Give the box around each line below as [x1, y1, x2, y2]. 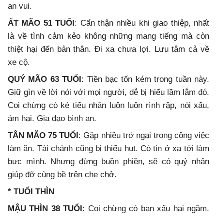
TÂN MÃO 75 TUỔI [8, 131, 79, 140]
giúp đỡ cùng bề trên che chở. [8, 170, 117, 180]
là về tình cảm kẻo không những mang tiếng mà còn [8, 31, 209, 41]
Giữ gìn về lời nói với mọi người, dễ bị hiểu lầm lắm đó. [8, 88, 209, 97]
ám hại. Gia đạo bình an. [8, 114, 96, 124]
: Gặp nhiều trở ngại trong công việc [78, 131, 210, 140]
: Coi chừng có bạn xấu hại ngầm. [82, 204, 210, 214]
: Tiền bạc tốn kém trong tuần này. [81, 75, 210, 84]
